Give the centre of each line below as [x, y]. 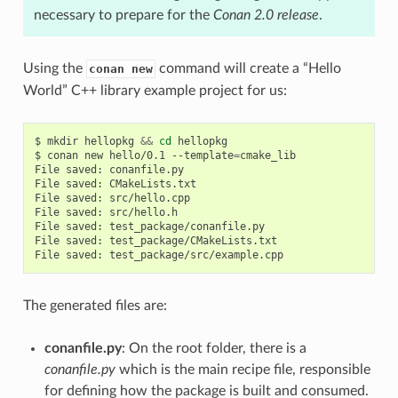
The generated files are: [95, 305]
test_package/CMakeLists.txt [193, 240]
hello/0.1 [137, 155]
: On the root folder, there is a [214, 348]
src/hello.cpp [149, 198]
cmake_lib [267, 155]
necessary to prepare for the [123, 15]
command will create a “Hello [248, 68]
